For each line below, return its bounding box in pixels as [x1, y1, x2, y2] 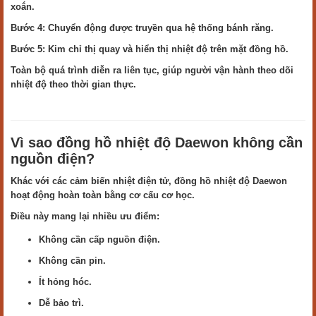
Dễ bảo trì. [39, 298, 84, 308]
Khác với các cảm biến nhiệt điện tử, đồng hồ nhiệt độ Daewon [11, 176, 287, 186]
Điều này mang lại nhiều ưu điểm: [11, 211, 159, 221]
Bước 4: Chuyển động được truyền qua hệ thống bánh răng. [11, 23, 274, 33]
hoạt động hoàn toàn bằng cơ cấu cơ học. [11, 190, 195, 200]
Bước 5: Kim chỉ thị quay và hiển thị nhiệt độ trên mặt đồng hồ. [11, 44, 288, 54]
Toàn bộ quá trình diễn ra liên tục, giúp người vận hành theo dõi [11, 65, 293, 75]
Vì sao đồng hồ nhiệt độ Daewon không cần [11, 135, 303, 150]
